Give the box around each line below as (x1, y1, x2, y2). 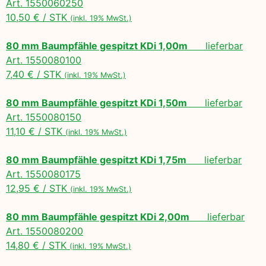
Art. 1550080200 (6, 224, 83, 237)
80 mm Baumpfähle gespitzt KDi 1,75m (6, 153, 186, 166)
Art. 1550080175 (6, 167, 81, 180)
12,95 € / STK (6, 182, 70, 194)
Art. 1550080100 (6, 53, 81, 66)
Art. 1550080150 (6, 110, 81, 123)
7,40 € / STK (6, 68, 64, 80)
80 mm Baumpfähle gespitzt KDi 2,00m (6, 210, 189, 223)
